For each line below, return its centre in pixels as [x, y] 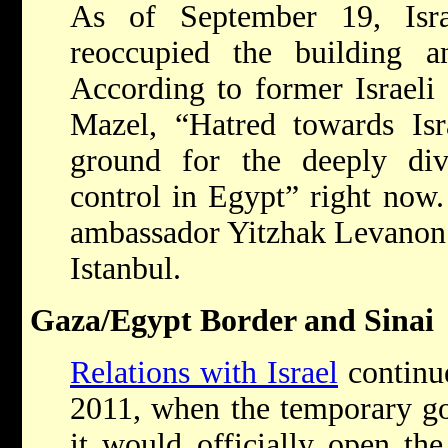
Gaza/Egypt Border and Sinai [232, 321]
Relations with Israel [204, 373]
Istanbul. [125, 269]
